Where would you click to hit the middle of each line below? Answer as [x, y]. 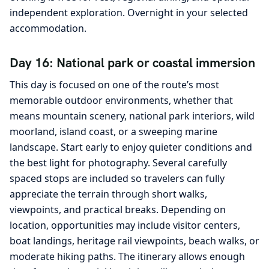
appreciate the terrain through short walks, [108, 194]
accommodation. [48, 28]
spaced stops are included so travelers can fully [117, 179]
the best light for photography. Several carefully [118, 163]
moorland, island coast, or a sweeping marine [113, 132]
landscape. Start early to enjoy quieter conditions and [131, 147]
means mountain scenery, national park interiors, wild [132, 116]
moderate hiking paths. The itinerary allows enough [127, 257]
